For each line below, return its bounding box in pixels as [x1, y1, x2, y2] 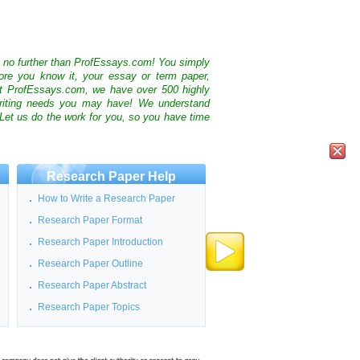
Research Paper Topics [38, 301, 140, 313]
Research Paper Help [47, 170, 176, 183]
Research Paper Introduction [38, 236, 163, 247]
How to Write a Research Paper [38, 193, 175, 204]
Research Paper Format [38, 215, 142, 226]
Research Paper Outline [38, 258, 143, 269]
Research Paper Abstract [38, 280, 146, 291]
